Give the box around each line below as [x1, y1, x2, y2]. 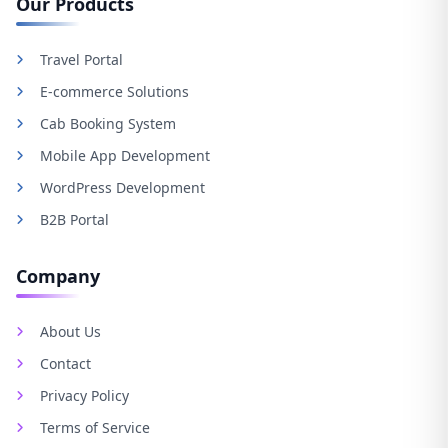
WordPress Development [40, 178, 205, 198]
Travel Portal [40, 50, 123, 70]
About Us [40, 322, 101, 342]
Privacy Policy [40, 386, 129, 406]
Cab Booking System [40, 114, 176, 134]
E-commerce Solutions [40, 82, 189, 102]
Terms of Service [40, 418, 150, 438]
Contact [40, 354, 91, 374]
